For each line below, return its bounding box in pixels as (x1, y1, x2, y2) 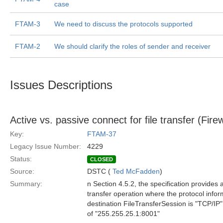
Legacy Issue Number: (10, 142, 81, 150)
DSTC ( (87, 167, 112, 175)
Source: (10, 167, 34, 175)
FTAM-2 (15, 42, 40, 50)
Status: (10, 155, 32, 163)
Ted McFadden (112, 167, 160, 175)
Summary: (10, 180, 42, 188)
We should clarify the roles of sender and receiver (54, 42, 211, 50)
